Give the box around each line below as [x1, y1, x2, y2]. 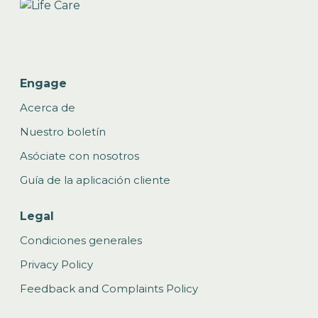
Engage [20, 77, 67, 90]
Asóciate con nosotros [20, 149, 139, 163]
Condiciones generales [20, 234, 142, 247]
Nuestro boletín [20, 125, 106, 138]
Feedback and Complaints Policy [20, 282, 198, 295]
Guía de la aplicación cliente [20, 173, 170, 187]
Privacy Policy [20, 258, 93, 271]
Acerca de [20, 101, 75, 114]
